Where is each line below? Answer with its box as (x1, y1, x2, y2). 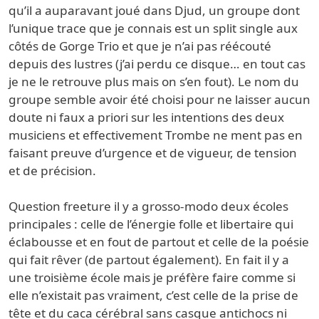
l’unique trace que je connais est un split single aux (9, 20, 298, 37)
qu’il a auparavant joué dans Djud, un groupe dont (9, 2, 300, 19)
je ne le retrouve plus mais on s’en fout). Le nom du (9, 73, 299, 90)
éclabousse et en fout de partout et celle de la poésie (9, 234, 309, 251)
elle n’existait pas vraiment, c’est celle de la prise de (9, 287, 298, 304)
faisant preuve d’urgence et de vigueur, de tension (9, 145, 297, 162)
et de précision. (9, 162, 96, 179)
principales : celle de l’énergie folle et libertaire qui (9, 216, 293, 233)
